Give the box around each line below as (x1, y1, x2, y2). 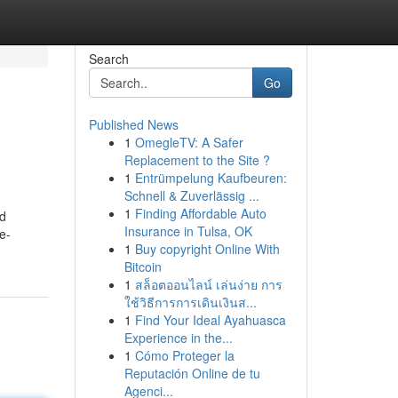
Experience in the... (123, 329, 233, 346)
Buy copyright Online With (134, 240, 280, 258)
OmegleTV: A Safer (134, 133, 243, 151)
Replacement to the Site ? (123, 151, 270, 169)
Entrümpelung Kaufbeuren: (134, 169, 287, 187)
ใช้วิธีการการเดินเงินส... (123, 293, 257, 311)
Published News (88, 115, 179, 133)
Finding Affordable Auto (134, 204, 267, 222)
